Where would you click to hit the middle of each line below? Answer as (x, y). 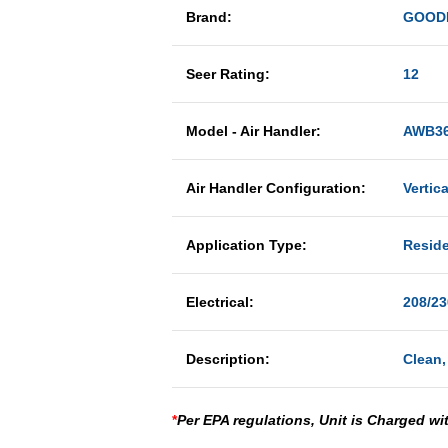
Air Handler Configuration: (276, 188)
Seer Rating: (228, 74)
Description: (228, 359)
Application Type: (246, 245)
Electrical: (220, 302)
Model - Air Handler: (253, 131)
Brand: (207, 17)
